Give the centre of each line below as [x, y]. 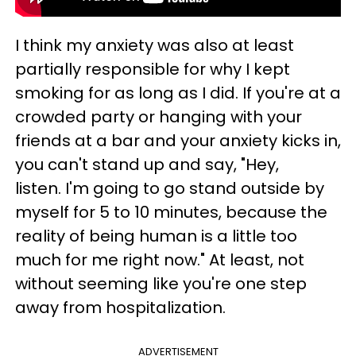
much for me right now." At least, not [160, 259]
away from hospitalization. [122, 307]
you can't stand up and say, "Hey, [147, 164]
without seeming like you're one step [161, 283]
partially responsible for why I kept [153, 69]
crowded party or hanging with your [159, 116]
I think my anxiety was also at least [155, 45]
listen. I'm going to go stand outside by [170, 188]
